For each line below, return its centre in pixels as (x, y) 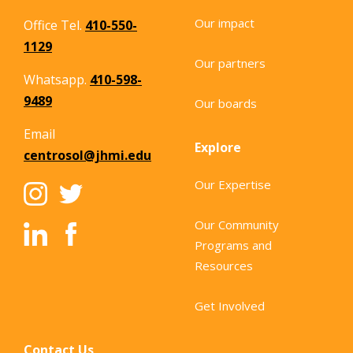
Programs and (233, 245)
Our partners (230, 63)
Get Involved (229, 305)
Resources (223, 265)
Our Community (236, 224)
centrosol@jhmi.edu (87, 155)
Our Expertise (232, 184)
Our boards (225, 103)
